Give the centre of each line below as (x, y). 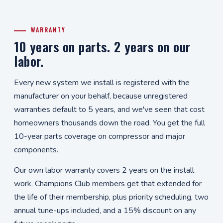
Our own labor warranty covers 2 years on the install (104, 170)
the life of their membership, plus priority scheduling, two (111, 197)
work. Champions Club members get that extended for (108, 184)
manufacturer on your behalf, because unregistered (101, 96)
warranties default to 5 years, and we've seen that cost (109, 110)
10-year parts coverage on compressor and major (100, 136)
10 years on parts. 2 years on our (102, 47)
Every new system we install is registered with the (102, 83)
